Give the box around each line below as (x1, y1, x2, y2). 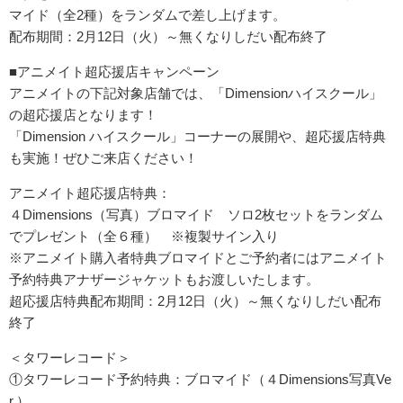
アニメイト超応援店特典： (9, 184, 171, 201)
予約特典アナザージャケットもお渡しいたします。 (9, 271, 319, 287)
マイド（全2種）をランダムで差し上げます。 (9, 6, 286, 22)
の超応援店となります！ (9, 106, 157, 122)
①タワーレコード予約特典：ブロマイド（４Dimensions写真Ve (9, 371, 391, 387)
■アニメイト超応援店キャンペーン (9, 63, 219, 79)
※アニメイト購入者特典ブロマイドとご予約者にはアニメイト (9, 249, 387, 265)
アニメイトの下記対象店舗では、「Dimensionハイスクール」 (9, 85, 382, 101)
